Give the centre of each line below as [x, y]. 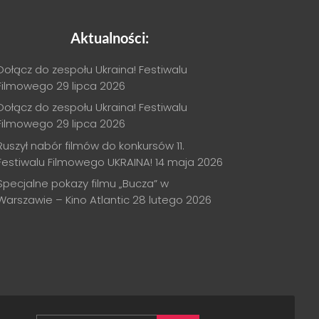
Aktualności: [110, 37]
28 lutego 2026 [172, 200]
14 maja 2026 [189, 162]
